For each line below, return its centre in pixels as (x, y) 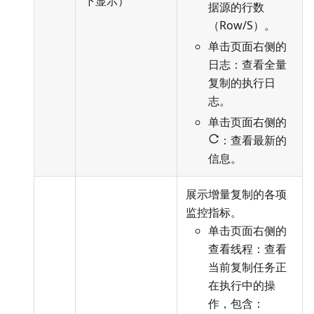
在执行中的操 (242, 286)
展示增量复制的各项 (236, 194)
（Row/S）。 (242, 26)
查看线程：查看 (247, 249)
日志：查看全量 (247, 65)
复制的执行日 (242, 83)
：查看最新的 (253, 141)
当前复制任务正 (247, 267)
